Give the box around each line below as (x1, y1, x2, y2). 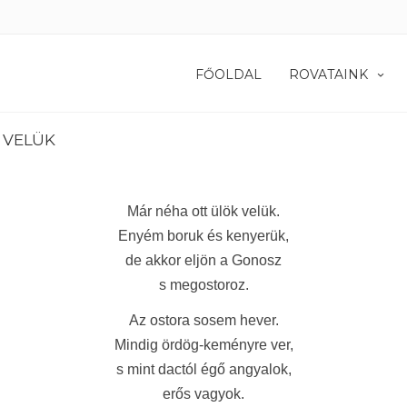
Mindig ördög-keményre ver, (114, 337, 293, 352)
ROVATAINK (289, 66, 368, 83)
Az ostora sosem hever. (128, 313, 279, 328)
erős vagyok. (163, 386, 244, 402)
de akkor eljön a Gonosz (125, 253, 282, 268)
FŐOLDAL (195, 66, 262, 83)
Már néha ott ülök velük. (127, 203, 280, 219)
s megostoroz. (158, 277, 249, 293)
